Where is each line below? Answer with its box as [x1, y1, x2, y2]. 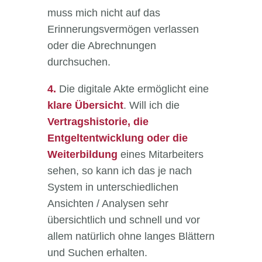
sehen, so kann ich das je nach [47, 165, 192, 177]
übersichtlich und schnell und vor [47, 214, 200, 226]
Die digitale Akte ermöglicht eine [58, 83, 209, 95]
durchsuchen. [47, 56, 111, 68]
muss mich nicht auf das [47, 7, 160, 19]
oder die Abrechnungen [47, 40, 156, 52]
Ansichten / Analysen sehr [47, 198, 168, 210]
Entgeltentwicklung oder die [47, 132, 188, 144]
